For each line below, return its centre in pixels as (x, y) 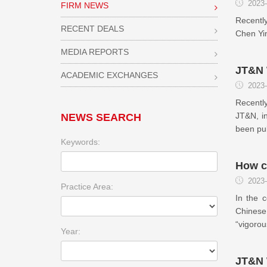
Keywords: (80, 142)
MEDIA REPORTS (95, 52)
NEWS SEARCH (101, 117)
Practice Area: (87, 187)
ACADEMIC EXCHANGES (109, 75)
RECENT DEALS (92, 29)
